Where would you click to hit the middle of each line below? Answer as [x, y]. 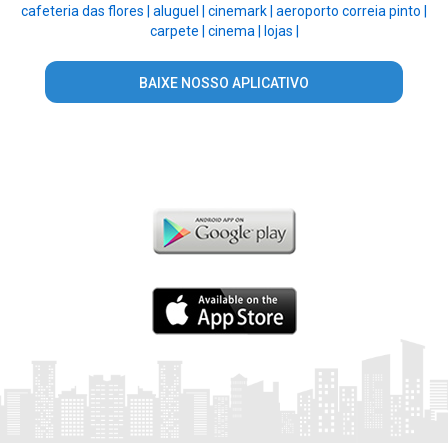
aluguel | [180, 11]
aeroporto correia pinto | [351, 11]
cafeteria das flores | [87, 11]
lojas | [281, 31]
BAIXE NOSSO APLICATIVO [223, 83]
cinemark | [242, 11]
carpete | [178, 31]
